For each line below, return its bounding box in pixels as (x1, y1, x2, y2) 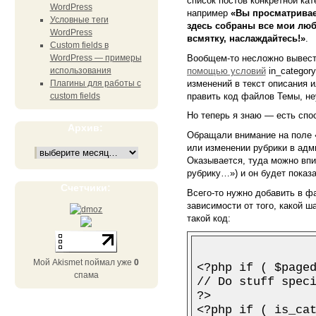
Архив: (68, 122, 104, 133)
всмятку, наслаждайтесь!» (186, 33, 305, 44)
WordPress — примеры (49, 53, 142, 63)
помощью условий (186, 65, 266, 76)
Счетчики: (60, 182, 111, 193)
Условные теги (49, 15, 109, 25)
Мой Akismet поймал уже (33, 257, 135, 267)
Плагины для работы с (49, 78, 141, 88)
